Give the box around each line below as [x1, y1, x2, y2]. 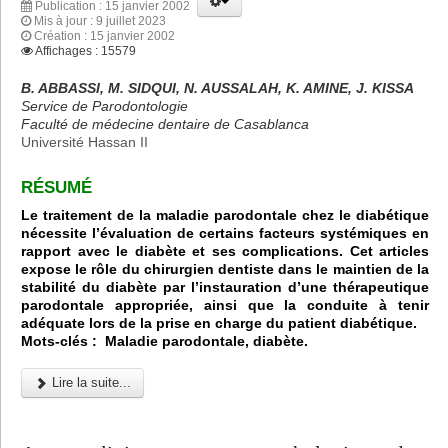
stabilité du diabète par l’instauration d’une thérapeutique [21, 279, 429, 296]
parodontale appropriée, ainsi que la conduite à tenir [21, 297, 429, 314]
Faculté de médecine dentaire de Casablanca [21, 116, 309, 133]
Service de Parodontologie [21, 98, 188, 115]
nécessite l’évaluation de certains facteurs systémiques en [21, 225, 429, 242]
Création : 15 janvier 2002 [34, 29, 175, 44]
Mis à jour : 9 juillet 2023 [34, 14, 166, 29]
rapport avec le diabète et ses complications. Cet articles [21, 243, 429, 260]
